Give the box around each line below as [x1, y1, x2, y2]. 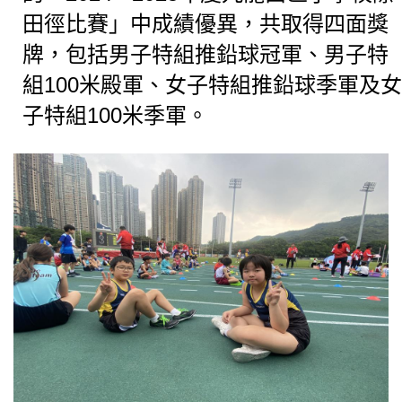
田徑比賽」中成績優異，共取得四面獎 [22, 12, 389, 37]
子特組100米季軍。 [22, 103, 208, 128]
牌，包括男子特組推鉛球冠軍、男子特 [22, 42, 389, 67]
